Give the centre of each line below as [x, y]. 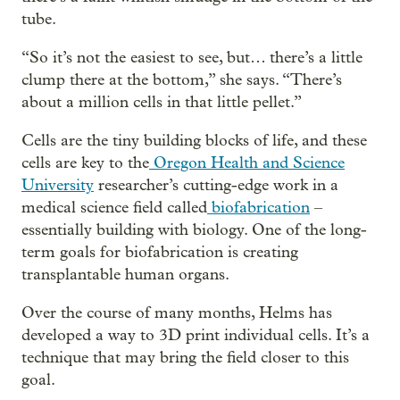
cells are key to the [85, 162]
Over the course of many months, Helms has [177, 312]
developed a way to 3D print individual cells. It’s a [196, 335]
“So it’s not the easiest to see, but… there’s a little [192, 57]
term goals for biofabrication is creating [160, 252]
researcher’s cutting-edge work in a [216, 185]
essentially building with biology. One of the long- [194, 229]
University [58, 185]
